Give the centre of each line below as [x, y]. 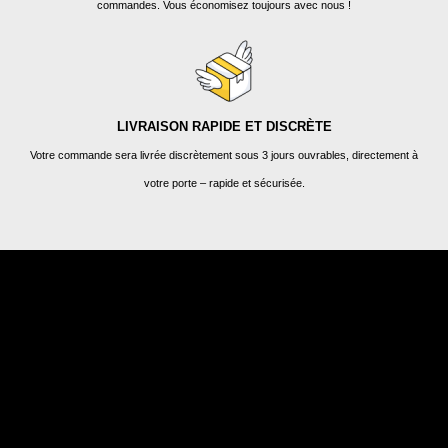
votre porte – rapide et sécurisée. [224, 182]
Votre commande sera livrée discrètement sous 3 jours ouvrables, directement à [224, 154]
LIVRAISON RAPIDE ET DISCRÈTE [224, 126]
